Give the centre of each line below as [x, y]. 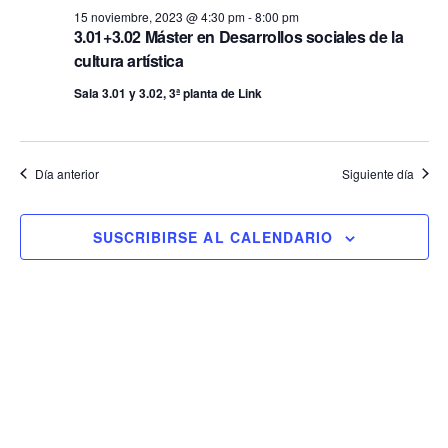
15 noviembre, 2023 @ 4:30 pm [159, 16]
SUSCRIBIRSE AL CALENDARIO [213, 236]
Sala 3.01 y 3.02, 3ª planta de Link [167, 92]
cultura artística [128, 60]
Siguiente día [377, 173]
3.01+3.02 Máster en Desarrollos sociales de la [238, 36]
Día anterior [66, 173]
